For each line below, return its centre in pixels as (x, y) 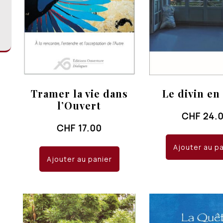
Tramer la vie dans (79, 93)
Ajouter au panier (79, 159)
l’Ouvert (79, 105)
